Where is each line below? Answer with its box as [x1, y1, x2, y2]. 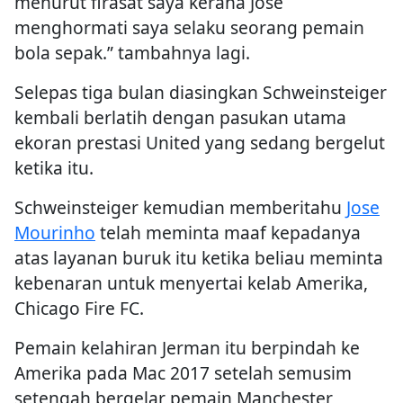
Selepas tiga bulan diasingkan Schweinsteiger [14, 80, 387, 105]
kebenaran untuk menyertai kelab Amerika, [14, 271, 368, 296]
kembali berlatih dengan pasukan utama [14, 105, 346, 130]
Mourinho [14, 220, 95, 246]
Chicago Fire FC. [14, 296, 144, 321]
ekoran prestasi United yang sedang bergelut [14, 130, 385, 156]
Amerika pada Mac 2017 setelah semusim [14, 361, 352, 386]
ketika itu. [14, 156, 94, 181]
